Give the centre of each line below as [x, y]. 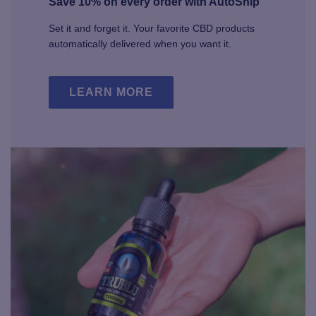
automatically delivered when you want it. [140, 44]
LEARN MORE [111, 92]
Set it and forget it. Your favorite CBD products [152, 29]
